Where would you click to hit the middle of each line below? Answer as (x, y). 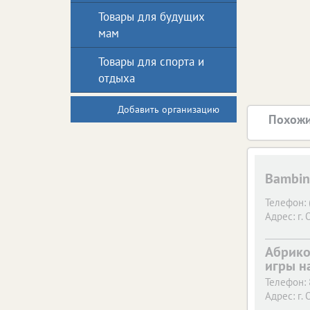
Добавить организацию (168, 109)
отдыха (117, 78)
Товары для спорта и (151, 62)
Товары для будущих (152, 17)
